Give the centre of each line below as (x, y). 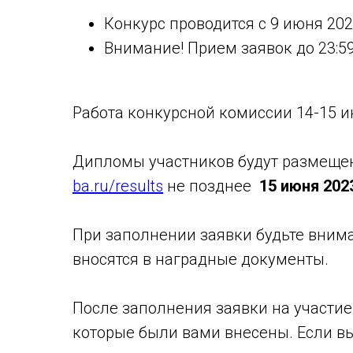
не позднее (209, 186)
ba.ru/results (118, 186)
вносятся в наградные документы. (201, 259)
